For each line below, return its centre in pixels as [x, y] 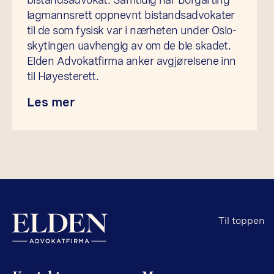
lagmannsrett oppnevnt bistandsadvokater [131, 15]
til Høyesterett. [63, 76]
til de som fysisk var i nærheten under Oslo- [132, 30]
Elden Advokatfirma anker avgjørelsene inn [131, 61]
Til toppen [241, 220]
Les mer [51, 102]
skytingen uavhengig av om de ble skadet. [129, 45]
